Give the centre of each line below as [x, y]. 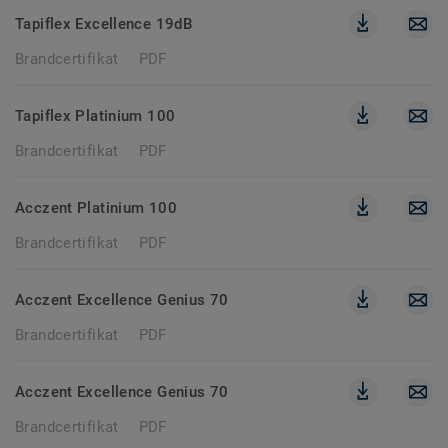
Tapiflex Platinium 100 [95, 116]
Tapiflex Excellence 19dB [104, 24]
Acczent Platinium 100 [96, 208]
